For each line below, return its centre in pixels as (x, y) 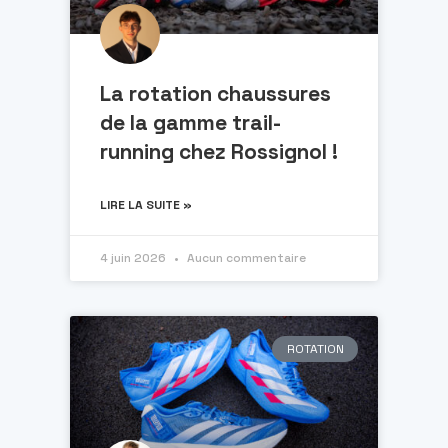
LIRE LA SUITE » (146, 205)
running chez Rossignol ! (219, 152)
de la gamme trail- (190, 123)
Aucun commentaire (245, 258)
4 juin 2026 (134, 258)
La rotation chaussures (215, 94)
